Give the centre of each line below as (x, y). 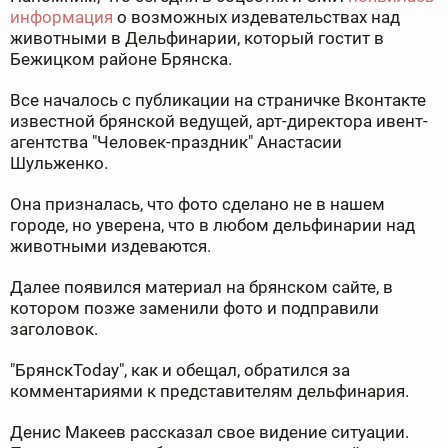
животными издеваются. (112, 246)
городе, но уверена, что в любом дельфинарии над (212, 225)
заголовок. (54, 329)
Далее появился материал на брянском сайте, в (201, 287)
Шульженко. (59, 163)
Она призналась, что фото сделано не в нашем (197, 204)
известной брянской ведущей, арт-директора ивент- (219, 121)
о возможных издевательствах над (256, 17)
